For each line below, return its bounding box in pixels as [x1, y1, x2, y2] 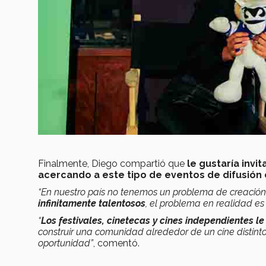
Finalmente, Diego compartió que [38, 157, 185, 169]
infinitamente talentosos [38, 197, 145, 209]
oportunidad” [38, 237, 93, 249]
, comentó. [93, 237, 140, 249]
